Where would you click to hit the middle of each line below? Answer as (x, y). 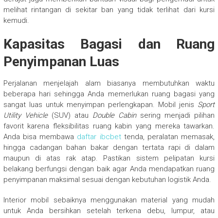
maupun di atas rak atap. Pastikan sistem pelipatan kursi (109, 158)
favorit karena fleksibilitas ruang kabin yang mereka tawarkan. (109, 126)
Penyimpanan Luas (61, 61)
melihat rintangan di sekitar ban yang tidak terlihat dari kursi (109, 9)
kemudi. (16, 20)
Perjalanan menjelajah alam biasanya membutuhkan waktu (109, 83)
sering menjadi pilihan (176, 115)
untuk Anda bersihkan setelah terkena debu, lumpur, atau (109, 210)
